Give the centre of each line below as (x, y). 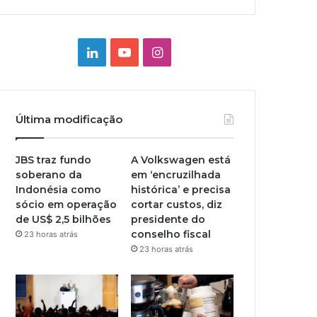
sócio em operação (67, 204)
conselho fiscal (171, 234)
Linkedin (122, 51)
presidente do (168, 219)
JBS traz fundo (54, 160)
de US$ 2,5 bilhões (64, 219)
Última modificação (69, 119)
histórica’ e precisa (181, 190)
